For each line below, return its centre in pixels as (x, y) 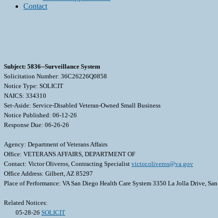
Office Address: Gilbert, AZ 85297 (48, 174)
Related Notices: (26, 203)
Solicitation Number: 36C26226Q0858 (55, 76)
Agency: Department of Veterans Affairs (56, 145)
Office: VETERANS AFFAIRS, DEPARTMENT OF (70, 154)
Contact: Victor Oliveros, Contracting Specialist (68, 164)
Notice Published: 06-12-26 (40, 115)
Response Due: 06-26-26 (36, 125)
